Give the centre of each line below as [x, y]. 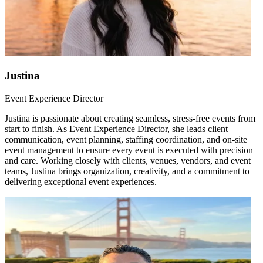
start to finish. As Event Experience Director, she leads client [116, 129]
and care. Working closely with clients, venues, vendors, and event [128, 160]
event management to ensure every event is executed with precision [129, 150]
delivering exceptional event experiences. [81, 181]
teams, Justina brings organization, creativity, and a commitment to [127, 171]
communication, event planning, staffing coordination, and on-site [126, 139]
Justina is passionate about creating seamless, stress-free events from [130, 118]
